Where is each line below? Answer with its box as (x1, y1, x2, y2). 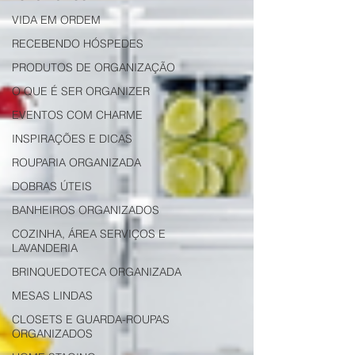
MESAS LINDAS (12, 288, 93, 303)
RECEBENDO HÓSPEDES (12, 36, 143, 51)
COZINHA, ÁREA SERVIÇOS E (12, 227, 166, 241)
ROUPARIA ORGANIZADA (12, 155, 141, 170)
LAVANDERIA (12, 241, 78, 255)
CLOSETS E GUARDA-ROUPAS (12, 312, 170, 326)
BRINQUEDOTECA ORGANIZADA (12, 265, 181, 279)
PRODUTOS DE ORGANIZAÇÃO (12, 60, 175, 74)
